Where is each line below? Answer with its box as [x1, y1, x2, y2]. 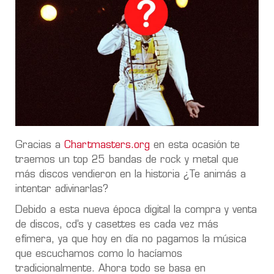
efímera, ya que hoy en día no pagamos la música [15, 234, 246, 245]
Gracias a [15, 140, 64, 150]
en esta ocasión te [150, 140, 240, 150]
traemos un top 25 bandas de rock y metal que [15, 155, 239, 165]
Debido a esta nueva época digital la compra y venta [15, 205, 257, 215]
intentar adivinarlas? [15, 184, 108, 194]
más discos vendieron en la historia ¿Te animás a [15, 169, 246, 180]
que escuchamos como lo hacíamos [15, 249, 182, 259]
